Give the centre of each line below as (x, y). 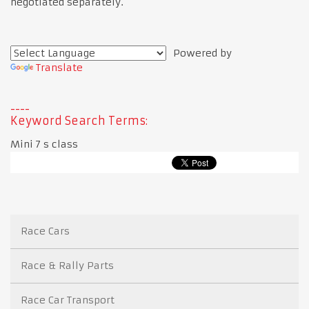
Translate (59, 67)
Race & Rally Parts (67, 265)
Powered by (199, 53)
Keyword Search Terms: (79, 120)
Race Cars (45, 231)
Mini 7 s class (44, 144)
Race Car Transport (68, 300)
